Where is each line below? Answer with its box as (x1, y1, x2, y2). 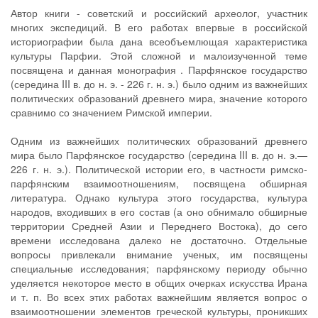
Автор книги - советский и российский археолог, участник (11, 6, 307, 20)
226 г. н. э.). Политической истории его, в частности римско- (11, 162, 307, 176)
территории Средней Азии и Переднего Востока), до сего (11, 219, 307, 233)
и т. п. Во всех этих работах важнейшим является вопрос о (11, 290, 307, 304)
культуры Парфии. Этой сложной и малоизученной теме (11, 48, 307, 62)
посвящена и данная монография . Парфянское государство (11, 62, 307, 77)
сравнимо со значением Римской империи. (11, 105, 212, 119)
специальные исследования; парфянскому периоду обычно (11, 261, 307, 275)
